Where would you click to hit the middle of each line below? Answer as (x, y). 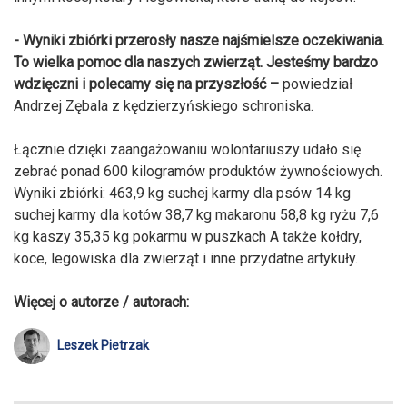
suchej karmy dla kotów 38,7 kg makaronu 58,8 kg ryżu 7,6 (196, 214)
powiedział (316, 84)
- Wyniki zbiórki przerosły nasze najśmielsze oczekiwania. (199, 40)
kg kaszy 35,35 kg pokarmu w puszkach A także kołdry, (188, 236)
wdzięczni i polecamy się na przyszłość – (146, 84)
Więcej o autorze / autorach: (101, 302)
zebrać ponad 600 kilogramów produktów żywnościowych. (198, 171)
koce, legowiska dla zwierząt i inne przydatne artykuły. (186, 258)
